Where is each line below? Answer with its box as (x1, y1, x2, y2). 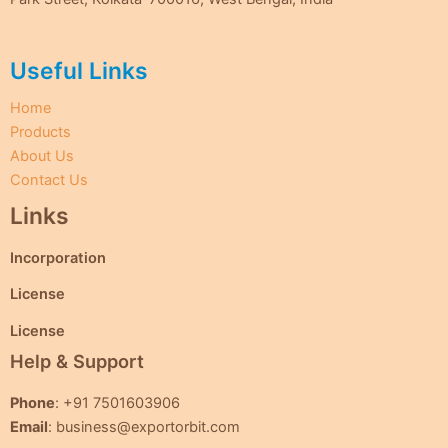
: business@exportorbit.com (48, 417, 240, 436)
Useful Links (10, 56, 148, 85)
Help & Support (10, 349, 144, 372)
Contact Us (10, 170, 88, 189)
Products (10, 122, 71, 141)
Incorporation (10, 249, 106, 268)
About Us (10, 146, 74, 165)
